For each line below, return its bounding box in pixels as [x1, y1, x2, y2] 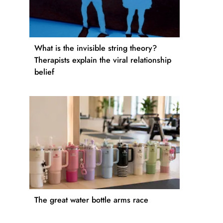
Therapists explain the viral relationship [34, 54, 171, 66]
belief [34, 66, 54, 78]
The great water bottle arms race [34, 194, 148, 206]
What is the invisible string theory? [34, 42, 157, 54]
